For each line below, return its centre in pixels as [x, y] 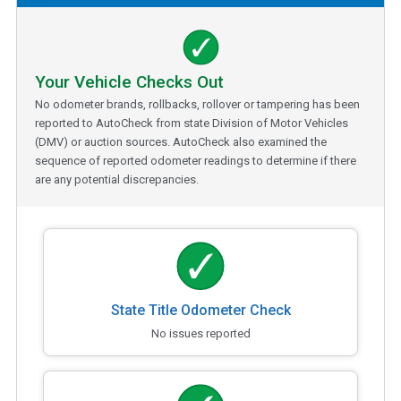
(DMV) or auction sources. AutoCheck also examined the [181, 141]
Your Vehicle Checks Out [129, 81]
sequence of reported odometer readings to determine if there [196, 160]
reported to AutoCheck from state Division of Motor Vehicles [192, 123]
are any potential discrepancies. [117, 179]
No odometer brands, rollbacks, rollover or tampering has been [197, 104]
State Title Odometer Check [200, 310]
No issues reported [200, 333]
